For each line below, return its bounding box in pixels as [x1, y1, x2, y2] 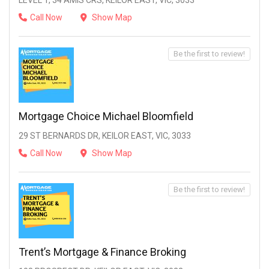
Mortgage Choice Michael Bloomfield [19, 109, 193, 122]
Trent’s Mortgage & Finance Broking [19, 245, 186, 258]
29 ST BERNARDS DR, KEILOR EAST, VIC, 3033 [19, 130, 191, 141]
